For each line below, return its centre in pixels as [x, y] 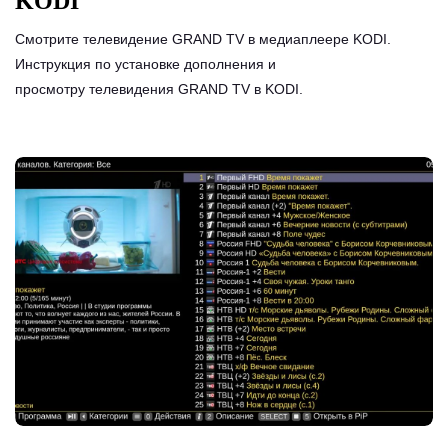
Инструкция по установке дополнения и [145, 64]
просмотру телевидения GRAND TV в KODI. [159, 89]
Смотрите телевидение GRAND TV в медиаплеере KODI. [203, 39]
